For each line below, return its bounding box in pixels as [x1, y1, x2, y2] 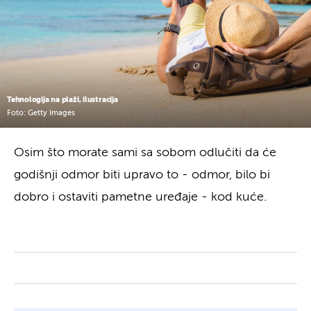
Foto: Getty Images [7, 109, 75, 117]
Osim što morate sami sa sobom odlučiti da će [14, 146, 276, 159]
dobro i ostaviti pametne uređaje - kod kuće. [14, 190, 267, 203]
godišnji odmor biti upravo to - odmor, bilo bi [14, 168, 270, 181]
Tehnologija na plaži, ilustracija [7, 95, 118, 103]
